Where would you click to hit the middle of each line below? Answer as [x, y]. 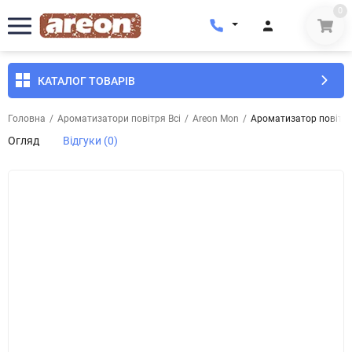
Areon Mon [216, 119]
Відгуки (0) [90, 141]
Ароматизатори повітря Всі [119, 119]
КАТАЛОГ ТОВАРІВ [86, 81]
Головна [27, 119]
